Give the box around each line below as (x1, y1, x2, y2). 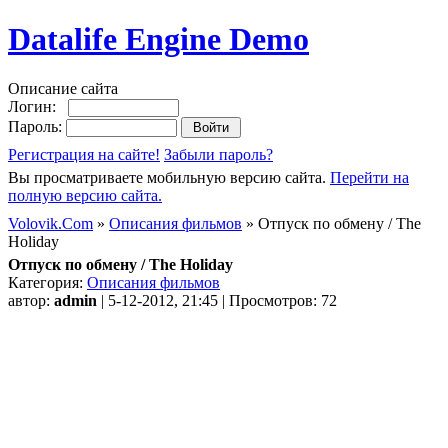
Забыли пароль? (164, 145, 273, 163)
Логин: (8, 97, 68, 115)
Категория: (8, 273, 87, 291)
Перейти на (330, 168, 409, 186)
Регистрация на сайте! (8, 145, 160, 163)
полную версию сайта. (8, 186, 162, 204)
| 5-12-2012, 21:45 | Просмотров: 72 (97, 291, 337, 309)
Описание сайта (8, 79, 118, 97)
